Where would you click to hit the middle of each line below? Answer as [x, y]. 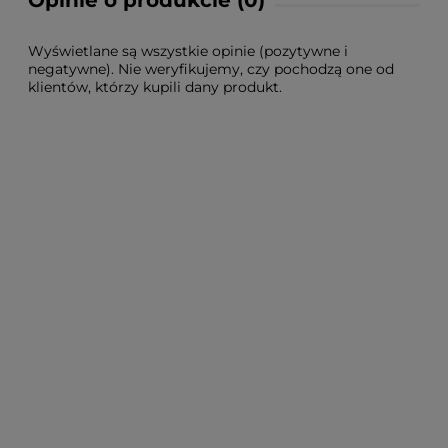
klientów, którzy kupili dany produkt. [155, 87]
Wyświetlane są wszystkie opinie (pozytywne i [188, 51]
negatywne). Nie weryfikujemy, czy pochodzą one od [211, 69]
